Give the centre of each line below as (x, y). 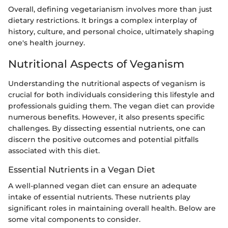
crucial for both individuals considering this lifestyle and (111, 94)
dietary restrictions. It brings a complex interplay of (103, 21)
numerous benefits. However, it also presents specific (106, 117)
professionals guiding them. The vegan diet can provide (111, 106)
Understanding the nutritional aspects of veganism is (107, 83)
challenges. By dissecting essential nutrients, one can (107, 128)
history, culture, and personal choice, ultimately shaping (111, 32)
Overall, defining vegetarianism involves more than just (110, 9)
